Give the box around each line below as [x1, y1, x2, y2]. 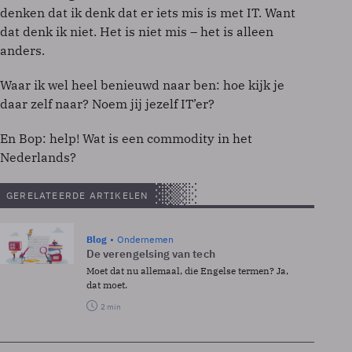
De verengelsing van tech [86, 246, 215, 261]
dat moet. [86, 278, 127, 291]
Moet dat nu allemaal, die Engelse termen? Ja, [86, 264, 288, 277]
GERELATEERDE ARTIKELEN [6, 189, 148, 201]
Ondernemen [117, 233, 174, 245]
